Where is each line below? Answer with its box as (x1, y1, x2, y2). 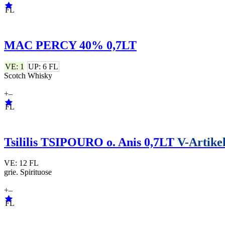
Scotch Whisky (4, 71, 52, 80)
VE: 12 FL (4, 159, 38, 168)
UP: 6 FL (28, 62, 58, 71)
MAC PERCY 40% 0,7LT (4, 38, 137, 52)
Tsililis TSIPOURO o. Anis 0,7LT (4, 135, 177, 149)
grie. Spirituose (4, 168, 52, 177)
